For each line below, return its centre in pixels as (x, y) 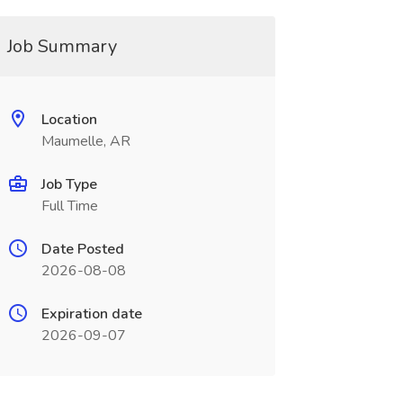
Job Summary (62, 46)
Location (69, 120)
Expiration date (91, 314)
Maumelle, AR (85, 141)
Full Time (69, 206)
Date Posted (82, 249)
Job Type (69, 184)
